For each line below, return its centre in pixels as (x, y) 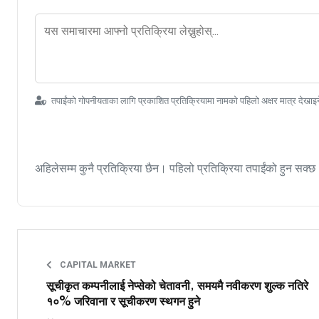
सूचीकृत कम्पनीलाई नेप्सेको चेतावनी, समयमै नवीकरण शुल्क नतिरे (177, 287)
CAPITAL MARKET (97, 265)
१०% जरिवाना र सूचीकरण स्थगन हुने (123, 302)
